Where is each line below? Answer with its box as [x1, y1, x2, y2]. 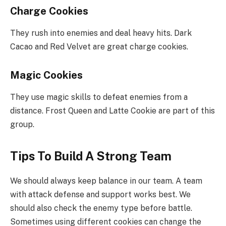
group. [10, 119, 34, 129]
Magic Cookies [10, 69, 83, 81]
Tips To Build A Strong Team [10, 149, 172, 163]
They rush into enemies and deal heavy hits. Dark [10, 28, 192, 38]
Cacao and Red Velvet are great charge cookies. [10, 41, 188, 51]
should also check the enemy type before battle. [10, 203, 192, 213]
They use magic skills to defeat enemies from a [10, 92, 188, 102]
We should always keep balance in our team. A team [10, 176, 202, 186]
